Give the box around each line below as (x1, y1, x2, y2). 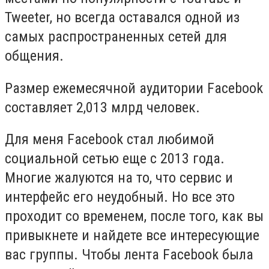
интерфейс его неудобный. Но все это (5, 189, 235, 206)
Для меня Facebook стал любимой (5, 131, 214, 148)
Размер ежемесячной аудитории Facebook (5, 79, 263, 97)
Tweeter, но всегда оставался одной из (5, 8, 240, 26)
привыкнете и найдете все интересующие (5, 227, 259, 244)
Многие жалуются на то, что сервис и (5, 169, 233, 187)
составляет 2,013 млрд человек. (5, 98, 204, 116)
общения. (5, 47, 64, 64)
